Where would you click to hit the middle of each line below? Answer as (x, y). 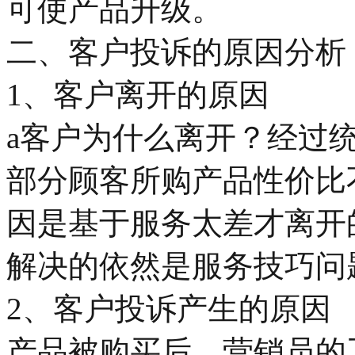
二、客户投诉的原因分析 (176, 52)
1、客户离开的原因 (138, 94)
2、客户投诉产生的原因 (169, 308)
